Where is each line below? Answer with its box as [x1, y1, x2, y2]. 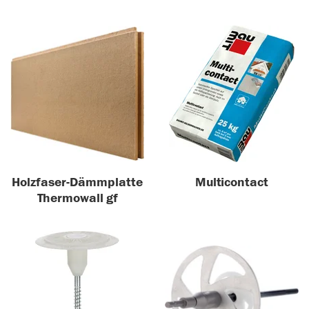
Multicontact [195, 174, 268, 190]
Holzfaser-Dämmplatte [12, 174, 143, 190]
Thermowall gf [37, 190, 118, 206]
